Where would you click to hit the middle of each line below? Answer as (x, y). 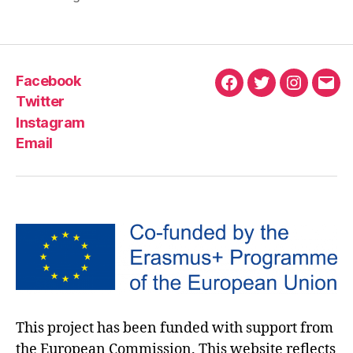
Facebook (48, 80)
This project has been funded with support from (175, 328)
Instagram (50, 122)
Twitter (40, 101)
